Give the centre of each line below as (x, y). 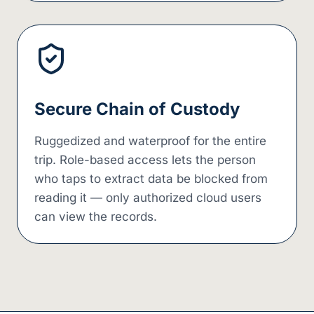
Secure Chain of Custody (137, 109)
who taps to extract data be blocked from (151, 178)
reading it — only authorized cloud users (148, 197)
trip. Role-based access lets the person (145, 159)
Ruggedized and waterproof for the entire (150, 141)
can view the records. (96, 216)
